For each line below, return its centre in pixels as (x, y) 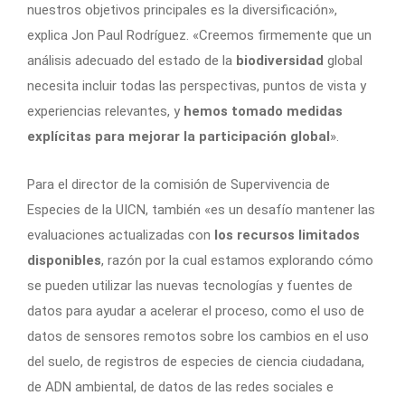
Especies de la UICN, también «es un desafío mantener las (201, 210)
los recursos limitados (287, 235)
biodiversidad (280, 61)
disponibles (64, 261)
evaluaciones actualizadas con (121, 235)
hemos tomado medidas (263, 112)
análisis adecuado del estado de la (132, 61)
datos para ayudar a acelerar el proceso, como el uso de (196, 311)
